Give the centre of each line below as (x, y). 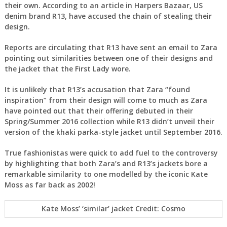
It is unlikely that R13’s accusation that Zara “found (97, 89)
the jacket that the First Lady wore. (67, 68)
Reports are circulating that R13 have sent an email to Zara (111, 47)
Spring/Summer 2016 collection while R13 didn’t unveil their (109, 121)
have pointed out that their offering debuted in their (99, 110)
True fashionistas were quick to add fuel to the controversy (111, 153)
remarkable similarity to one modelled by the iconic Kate (106, 174)
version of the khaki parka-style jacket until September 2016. (113, 132)
